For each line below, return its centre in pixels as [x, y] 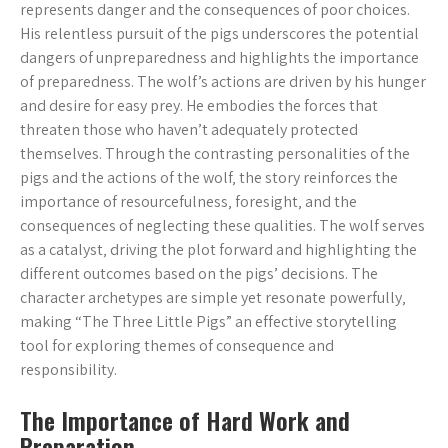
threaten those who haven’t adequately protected [189, 129]
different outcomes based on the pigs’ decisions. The [199, 273]
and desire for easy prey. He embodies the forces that [199, 105]
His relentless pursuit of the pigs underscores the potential [219, 33]
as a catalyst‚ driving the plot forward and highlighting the [218, 249]
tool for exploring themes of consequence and [177, 345]
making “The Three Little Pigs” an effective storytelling [208, 321]
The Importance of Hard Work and [185, 420]
